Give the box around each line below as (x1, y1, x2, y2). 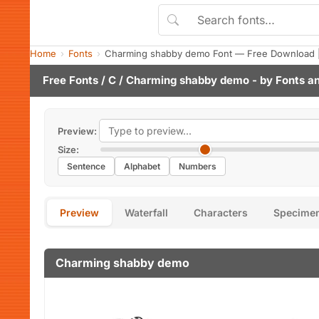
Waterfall (125, 206, 168, 219)
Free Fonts (43, 73, 98, 87)
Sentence (67, 161, 105, 172)
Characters (194, 206, 248, 219)
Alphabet (124, 161, 160, 172)
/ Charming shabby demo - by (116, 73, 276, 87)
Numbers (179, 161, 216, 172)
